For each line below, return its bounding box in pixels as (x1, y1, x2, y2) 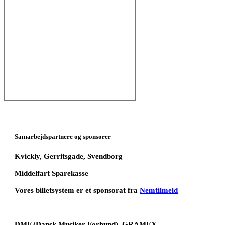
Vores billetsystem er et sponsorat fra (15, 186, 140, 195)
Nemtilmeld (140, 186, 178, 195)
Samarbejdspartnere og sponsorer (15, 132, 111, 140)
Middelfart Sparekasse (15, 169, 88, 178)
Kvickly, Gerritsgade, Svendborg (15, 152, 123, 161)
